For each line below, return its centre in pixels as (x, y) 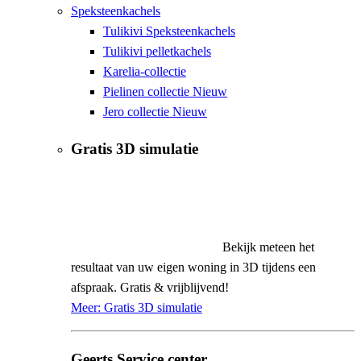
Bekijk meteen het (268, 247)
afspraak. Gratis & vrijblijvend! (150, 288)
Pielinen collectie (148, 91)
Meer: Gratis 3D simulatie (137, 308)
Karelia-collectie (145, 71)
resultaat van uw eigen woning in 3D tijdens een (193, 268)
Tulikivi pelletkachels (157, 51)
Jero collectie (138, 112)
